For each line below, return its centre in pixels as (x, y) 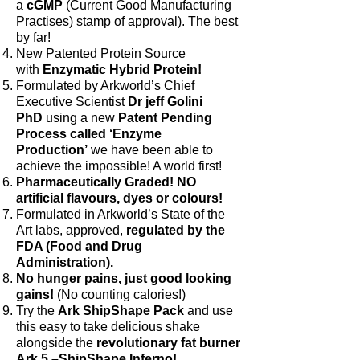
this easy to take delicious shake (108, 327)
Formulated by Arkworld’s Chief (105, 86)
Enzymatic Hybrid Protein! (122, 70)
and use (209, 311)
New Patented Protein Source (101, 54)
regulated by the (176, 231)
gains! (35, 295)
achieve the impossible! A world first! (119, 166)
